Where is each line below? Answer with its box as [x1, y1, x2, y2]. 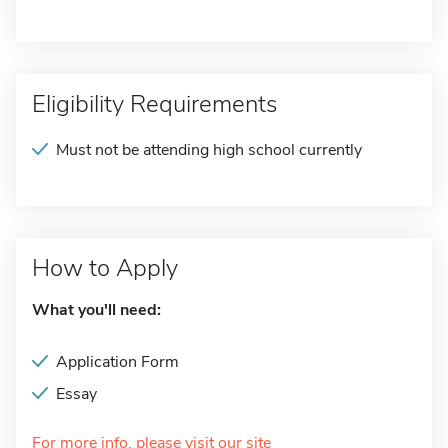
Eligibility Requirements [32, 88, 277, 120]
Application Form [56, 351, 179, 373]
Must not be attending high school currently [56, 139, 362, 161]
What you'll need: [32, 299, 161, 321]
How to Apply [32, 252, 178, 284]
